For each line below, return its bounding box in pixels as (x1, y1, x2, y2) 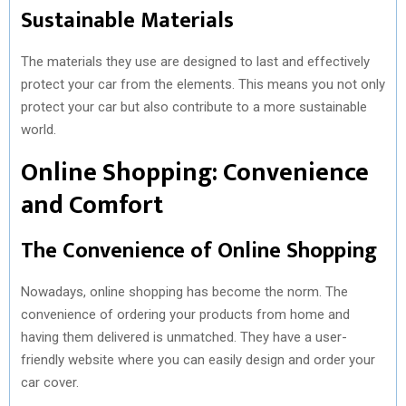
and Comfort (21, 183, 163, 227)
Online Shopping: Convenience (21, 150, 369, 194)
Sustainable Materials (21, 2, 234, 39)
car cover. (21, 373, 79, 391)
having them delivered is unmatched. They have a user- (21, 328, 347, 345)
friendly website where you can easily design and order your (21, 351, 375, 368)
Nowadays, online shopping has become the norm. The (21, 283, 348, 300)
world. (21, 121, 56, 138)
